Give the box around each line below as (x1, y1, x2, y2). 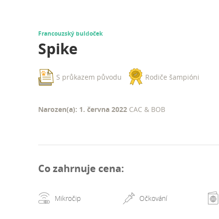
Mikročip (54, 193, 81, 203)
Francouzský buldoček (38, 29, 103, 38)
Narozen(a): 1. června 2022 (38, 105, 129, 114)
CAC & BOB (129, 105, 165, 114)
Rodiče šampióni (145, 72, 199, 82)
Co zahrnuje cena (38, 161, 121, 175)
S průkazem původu (56, 72, 122, 82)
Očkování (139, 193, 168, 203)
